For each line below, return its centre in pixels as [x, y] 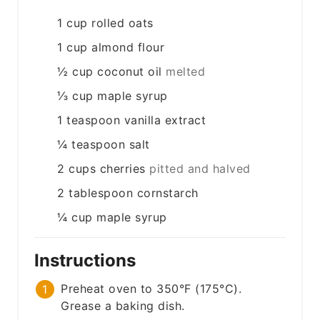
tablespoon [101, 193]
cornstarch [167, 193]
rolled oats [122, 23]
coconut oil [130, 72]
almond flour [128, 47]
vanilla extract [165, 120]
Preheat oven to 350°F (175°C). [151, 289]
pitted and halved [200, 169]
